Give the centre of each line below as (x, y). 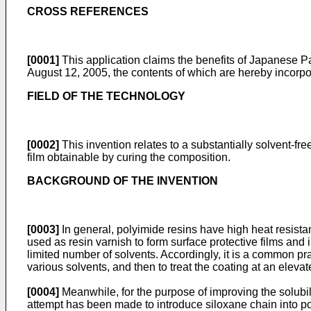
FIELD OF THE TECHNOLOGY (106, 96)
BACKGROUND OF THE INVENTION (123, 181)
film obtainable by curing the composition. (129, 157)
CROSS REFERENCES (88, 11)
